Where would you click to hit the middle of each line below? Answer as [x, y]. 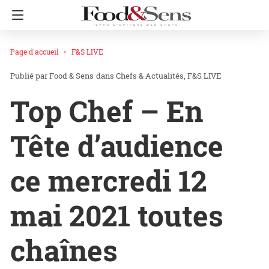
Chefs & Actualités [150, 76]
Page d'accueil [35, 52]
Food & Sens [71, 76]
